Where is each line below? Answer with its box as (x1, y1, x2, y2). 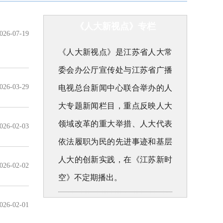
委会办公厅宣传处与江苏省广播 (58, 66, 173, 74)
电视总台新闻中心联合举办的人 (58, 84, 173, 92)
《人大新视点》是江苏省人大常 (58, 48, 173, 56)
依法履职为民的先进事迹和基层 (58, 137, 173, 146)
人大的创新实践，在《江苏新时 (58, 155, 173, 164)
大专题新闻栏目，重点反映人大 (58, 102, 173, 110)
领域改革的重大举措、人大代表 (58, 119, 173, 128)
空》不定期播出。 (58, 173, 122, 182)
